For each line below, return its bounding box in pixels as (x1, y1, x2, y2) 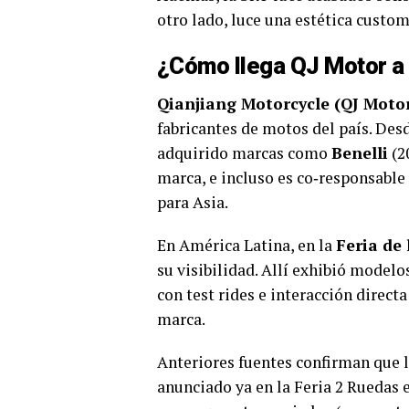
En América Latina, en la (157, 234, 336, 256)
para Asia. (157, 191, 228, 213)
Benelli (331, 142, 388, 163)
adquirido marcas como (157, 142, 331, 163)
